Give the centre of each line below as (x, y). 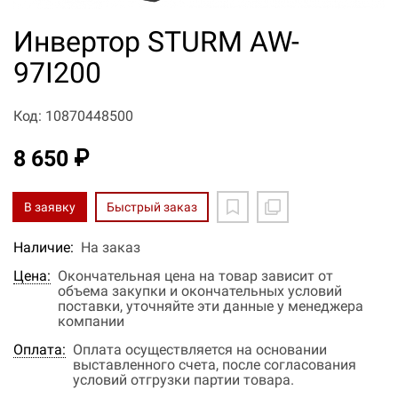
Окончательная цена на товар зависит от (195, 276)
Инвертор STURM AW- (156, 42)
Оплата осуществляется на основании (200, 350)
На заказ (111, 248)
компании (91, 322)
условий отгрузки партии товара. (183, 380)
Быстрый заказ (152, 207)
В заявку (50, 207)
